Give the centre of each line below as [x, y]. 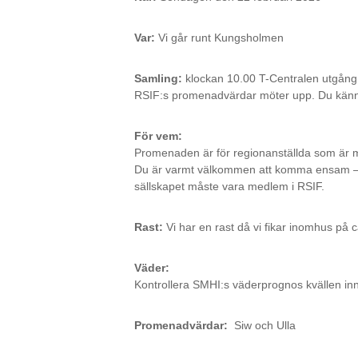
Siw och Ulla [262, 325]
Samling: [158, 78]
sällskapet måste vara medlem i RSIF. [229, 186]
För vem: [158, 136]
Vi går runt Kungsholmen [221, 38]
